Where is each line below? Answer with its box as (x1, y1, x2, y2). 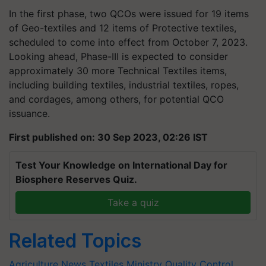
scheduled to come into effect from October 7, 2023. (9, 36, 248, 48)
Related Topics (9, 229, 141, 252)
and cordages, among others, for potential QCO (9, 93, 224, 105)
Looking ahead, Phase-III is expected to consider (9, 50, 228, 62)
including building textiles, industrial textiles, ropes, (9, 79, 239, 91)
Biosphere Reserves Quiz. (15, 173, 137, 185)
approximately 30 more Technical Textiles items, (9, 65, 227, 77)
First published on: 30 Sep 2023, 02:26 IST (9, 131, 208, 143)
